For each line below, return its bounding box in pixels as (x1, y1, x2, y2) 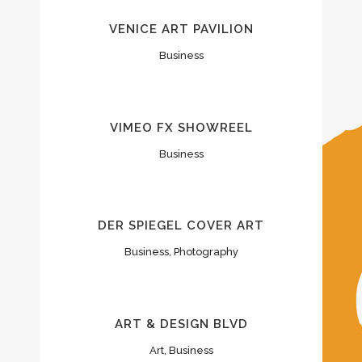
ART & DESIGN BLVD (114, 317, 248, 331)
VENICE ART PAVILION (108, 22, 254, 37)
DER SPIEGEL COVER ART (98, 218, 264, 234)
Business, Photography (124, 246, 238, 259)
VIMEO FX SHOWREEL (109, 120, 253, 135)
